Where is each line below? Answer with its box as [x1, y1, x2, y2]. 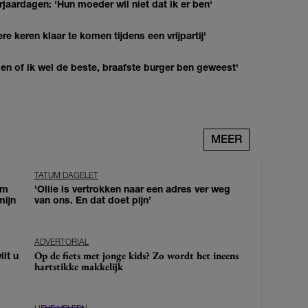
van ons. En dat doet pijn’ [34, 193, 151, 206]
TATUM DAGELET [34, 169, 98, 180]
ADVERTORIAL [34, 236, 89, 247]
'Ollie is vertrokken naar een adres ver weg [34, 182, 230, 195]
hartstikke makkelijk [34, 259, 123, 273]
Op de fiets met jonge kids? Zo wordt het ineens [34, 248, 239, 262]
